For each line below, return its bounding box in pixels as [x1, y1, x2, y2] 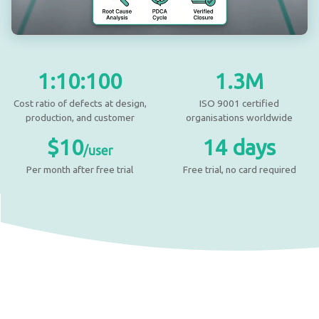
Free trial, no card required [182, 164, 296, 176]
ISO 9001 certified [199, 98, 279, 110]
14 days [203, 135, 276, 160]
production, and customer [25, 112, 135, 124]
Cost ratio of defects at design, [13, 98, 147, 110]
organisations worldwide [186, 112, 293, 124]
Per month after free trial [26, 164, 133, 176]
